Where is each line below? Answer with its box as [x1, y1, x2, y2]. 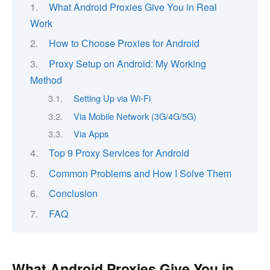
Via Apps [73, 127, 108, 140]
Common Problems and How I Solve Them [48, 166, 231, 180]
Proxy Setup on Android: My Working [48, 56, 206, 71]
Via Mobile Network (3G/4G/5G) [73, 109, 196, 122]
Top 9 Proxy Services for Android [48, 146, 189, 160]
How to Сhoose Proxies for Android [48, 36, 199, 51]
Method [30, 72, 62, 87]
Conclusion [48, 186, 98, 201]
